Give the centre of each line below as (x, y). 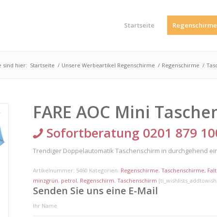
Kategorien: (105, 170)
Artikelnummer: (55, 170)
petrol (69, 181)
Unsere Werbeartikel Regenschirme (108, 65)
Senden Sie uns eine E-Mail (96, 191)
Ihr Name (45, 206)
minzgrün (46, 181)
